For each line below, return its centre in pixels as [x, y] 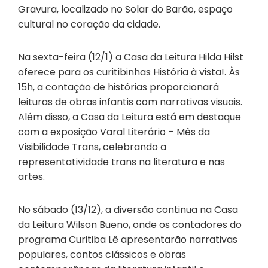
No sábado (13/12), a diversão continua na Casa [128, 209]
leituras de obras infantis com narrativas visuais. [130, 102]
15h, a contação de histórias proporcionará [118, 87]
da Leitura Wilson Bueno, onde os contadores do [130, 224]
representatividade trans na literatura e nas [121, 162]
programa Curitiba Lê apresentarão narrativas [128, 239]
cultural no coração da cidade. [89, 24]
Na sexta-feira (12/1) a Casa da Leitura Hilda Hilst [131, 57]
